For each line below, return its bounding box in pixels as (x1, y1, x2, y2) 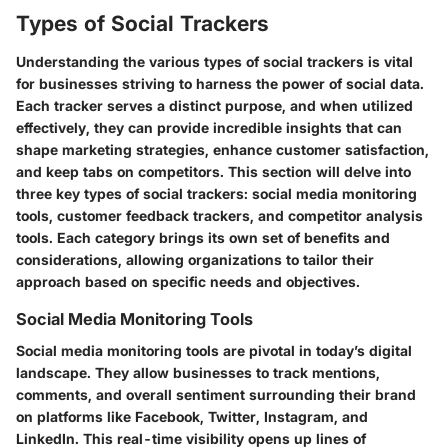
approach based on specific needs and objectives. (16, 272, 360, 290)
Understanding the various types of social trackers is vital (16, 52, 413, 70)
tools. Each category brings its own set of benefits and (16, 228, 390, 246)
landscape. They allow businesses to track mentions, (16, 363, 380, 381)
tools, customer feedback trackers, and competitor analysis (16, 206, 423, 224)
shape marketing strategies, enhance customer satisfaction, (16, 140, 429, 158)
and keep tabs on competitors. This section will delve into (16, 162, 411, 180)
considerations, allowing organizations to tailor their (16, 250, 374, 268)
